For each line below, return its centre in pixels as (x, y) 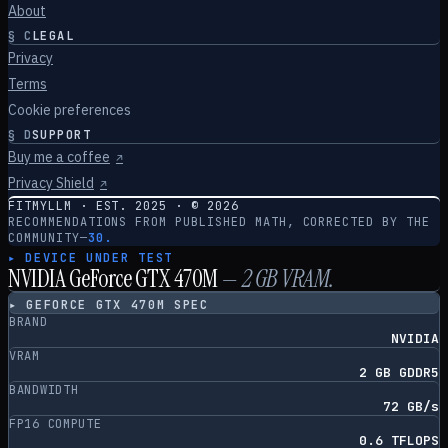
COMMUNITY (44, 238)
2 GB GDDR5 (399, 372)
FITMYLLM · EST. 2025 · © (108, 206)
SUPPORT (61, 135)
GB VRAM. (292, 278)
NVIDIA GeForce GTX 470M (113, 278)
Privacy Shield (51, 183)
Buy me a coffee (59, 157)
